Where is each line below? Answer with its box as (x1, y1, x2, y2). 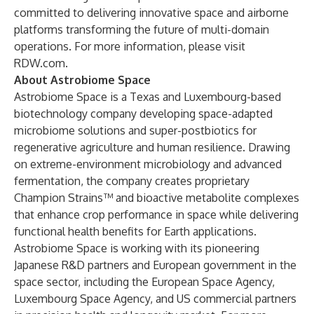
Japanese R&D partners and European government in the (14, 258, 296, 272)
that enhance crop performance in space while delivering (14, 207, 299, 221)
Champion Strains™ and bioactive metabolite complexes (14, 191, 299, 205)
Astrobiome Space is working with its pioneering (14, 241, 259, 255)
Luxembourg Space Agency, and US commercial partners (14, 292, 296, 306)
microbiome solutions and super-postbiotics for (14, 123, 257, 137)
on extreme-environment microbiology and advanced (14, 157, 282, 171)
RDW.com (14, 56, 65, 70)
